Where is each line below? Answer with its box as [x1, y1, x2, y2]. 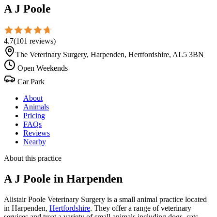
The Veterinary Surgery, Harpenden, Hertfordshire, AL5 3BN [15, 50, 204, 59]
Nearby [23, 137, 46, 146]
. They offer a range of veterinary [90, 203, 191, 212]
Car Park [15, 77, 45, 86]
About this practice [4, 154, 62, 162]
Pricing [23, 111, 45, 120]
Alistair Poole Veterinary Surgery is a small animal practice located [4, 195, 207, 203]
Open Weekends [15, 63, 68, 72]
